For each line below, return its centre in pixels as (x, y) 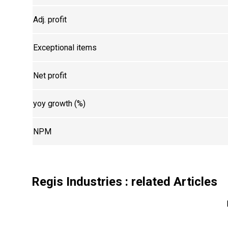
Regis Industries (77, 182)
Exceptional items (65, 48)
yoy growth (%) (60, 104)
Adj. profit (50, 20)
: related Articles (170, 182)
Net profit (50, 76)
